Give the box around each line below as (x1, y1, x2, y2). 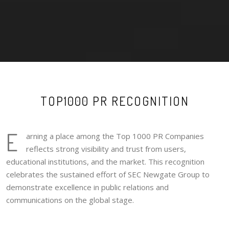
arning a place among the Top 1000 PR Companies (26, 130, 204, 141)
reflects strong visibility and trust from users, (26, 143, 186, 154)
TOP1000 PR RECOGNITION (40, 93, 189, 109)
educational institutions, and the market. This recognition (6, 156, 204, 167)
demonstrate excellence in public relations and (6, 181, 169, 192)
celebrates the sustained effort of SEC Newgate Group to (6, 169, 210, 179)
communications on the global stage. (6, 194, 134, 205)
